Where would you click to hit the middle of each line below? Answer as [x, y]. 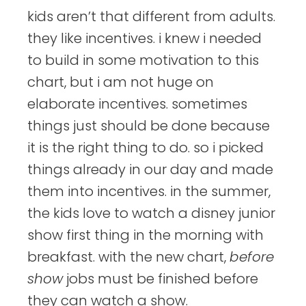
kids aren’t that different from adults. [151, 17]
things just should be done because [149, 126]
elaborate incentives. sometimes [137, 104]
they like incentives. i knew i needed [144, 39]
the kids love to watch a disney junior [151, 213]
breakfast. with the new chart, [128, 257]
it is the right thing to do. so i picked [145, 148]
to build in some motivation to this [143, 60]
